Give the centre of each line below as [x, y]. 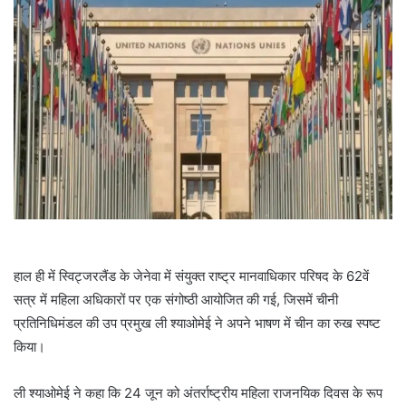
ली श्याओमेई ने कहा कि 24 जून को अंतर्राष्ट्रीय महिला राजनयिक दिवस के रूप [198, 392]
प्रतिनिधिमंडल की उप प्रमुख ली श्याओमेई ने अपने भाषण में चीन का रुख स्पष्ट [197, 323]
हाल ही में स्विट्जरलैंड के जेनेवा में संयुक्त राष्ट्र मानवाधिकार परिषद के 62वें [191, 275]
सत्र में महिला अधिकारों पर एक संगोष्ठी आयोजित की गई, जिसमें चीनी [176, 299]
